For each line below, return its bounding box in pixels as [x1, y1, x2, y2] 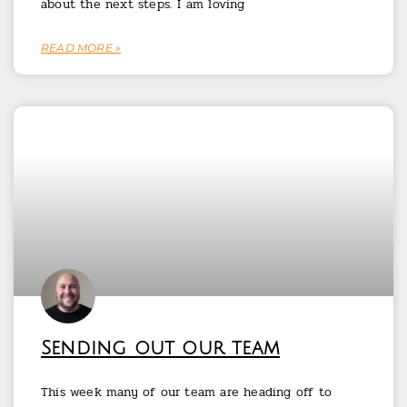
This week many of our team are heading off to [41, 382, 333, 402]
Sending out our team [41, 338, 280, 360]
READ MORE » [41, 41, 122, 55]
